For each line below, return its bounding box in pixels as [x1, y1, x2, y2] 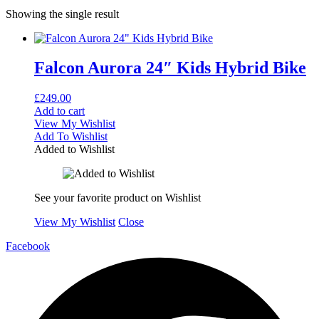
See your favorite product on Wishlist [34, 192, 201, 204]
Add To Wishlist [34, 130, 108, 143]
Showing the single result [6, 7, 119, 20]
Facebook [6, 240, 50, 253]
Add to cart [34, 105, 85, 117]
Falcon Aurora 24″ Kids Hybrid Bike [34, 58, 306, 78]
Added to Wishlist [34, 143, 115, 156]
